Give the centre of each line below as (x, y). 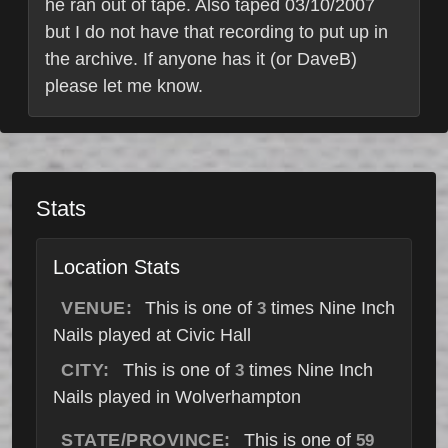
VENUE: (96, 308)
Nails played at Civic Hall (152, 335)
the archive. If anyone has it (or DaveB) (201, 59)
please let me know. (124, 86)
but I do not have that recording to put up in (216, 32)
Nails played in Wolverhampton (177, 397)
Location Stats (116, 267)
